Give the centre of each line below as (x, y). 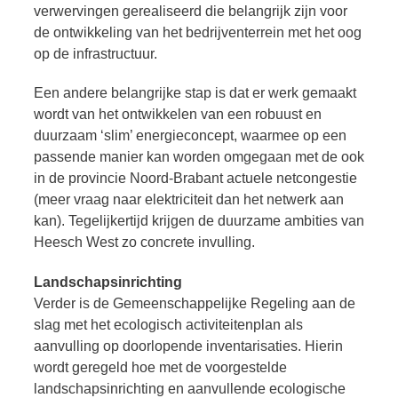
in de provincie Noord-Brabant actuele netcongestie (195, 179)
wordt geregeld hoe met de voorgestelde (160, 368)
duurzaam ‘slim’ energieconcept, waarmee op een (190, 136)
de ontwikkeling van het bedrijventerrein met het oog (198, 32)
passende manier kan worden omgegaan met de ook (199, 157)
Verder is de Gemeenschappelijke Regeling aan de (195, 304)
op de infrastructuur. (96, 53)
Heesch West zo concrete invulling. (144, 243)
